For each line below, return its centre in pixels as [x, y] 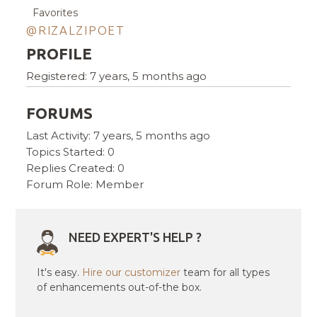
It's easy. [60, 273]
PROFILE [59, 54]
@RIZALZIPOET [76, 30]
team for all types [225, 273]
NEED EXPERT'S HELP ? [136, 237]
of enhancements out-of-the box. [120, 288]
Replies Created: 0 [76, 168]
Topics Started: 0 [71, 152]
